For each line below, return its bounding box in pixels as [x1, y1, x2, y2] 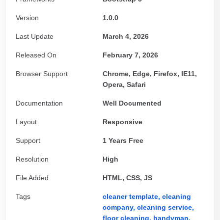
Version [16, 14, 39, 22]
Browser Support [16, 70, 68, 78]
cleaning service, [137, 203, 194, 211]
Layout [16, 118, 37, 126]
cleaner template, [102, 192, 162, 200]
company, [102, 203, 137, 211]
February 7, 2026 [102, 51, 158, 59]
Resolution [16, 155, 49, 163]
